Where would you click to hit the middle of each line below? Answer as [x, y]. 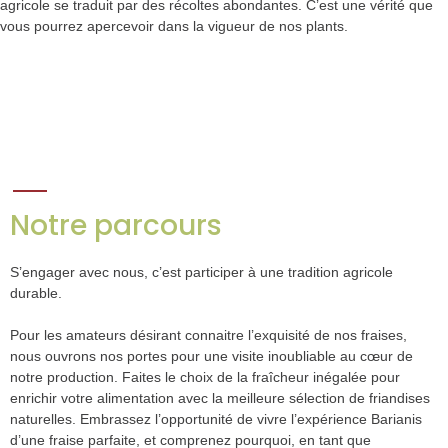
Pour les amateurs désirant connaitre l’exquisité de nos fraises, [208, 335]
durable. [36, 293]
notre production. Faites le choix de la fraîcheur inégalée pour [205, 377]
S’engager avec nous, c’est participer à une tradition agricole [201, 272]
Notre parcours [116, 226]
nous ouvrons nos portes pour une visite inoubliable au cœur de [211, 356]
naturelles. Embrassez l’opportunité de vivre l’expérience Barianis [216, 419]
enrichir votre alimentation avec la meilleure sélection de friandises [220, 398]
